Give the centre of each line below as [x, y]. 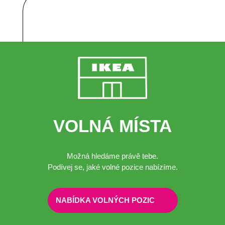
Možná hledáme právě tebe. [113, 156]
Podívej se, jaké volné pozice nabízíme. [113, 167]
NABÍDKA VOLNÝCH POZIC [105, 200]
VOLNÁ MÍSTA [113, 126]
